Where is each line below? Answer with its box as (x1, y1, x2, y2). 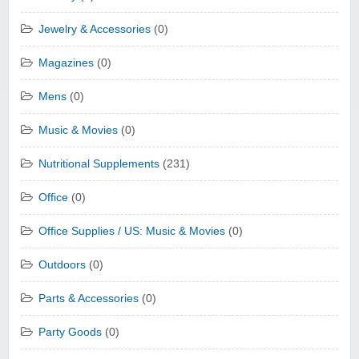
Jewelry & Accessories (38, 23, 151, 36)
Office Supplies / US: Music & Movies (38, 225, 225, 238)
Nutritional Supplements (38, 158, 159, 171)
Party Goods (38, 326, 102, 339)
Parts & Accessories (38, 292, 139, 305)
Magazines (38, 57, 94, 70)
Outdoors (38, 259, 86, 272)
